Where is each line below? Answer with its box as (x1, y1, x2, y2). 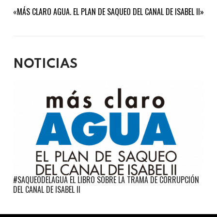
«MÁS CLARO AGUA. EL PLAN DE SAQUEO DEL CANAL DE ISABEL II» (13, 5, 204, 17)
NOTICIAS (13, 58, 77, 71)
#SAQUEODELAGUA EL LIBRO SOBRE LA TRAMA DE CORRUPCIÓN (13, 174, 199, 186)
